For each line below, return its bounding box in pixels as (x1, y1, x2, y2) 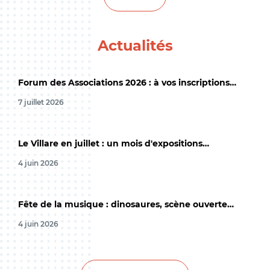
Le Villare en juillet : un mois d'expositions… (18, 138, 209, 149)
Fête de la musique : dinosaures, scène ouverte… (18, 199, 234, 210)
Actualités (97, 37, 173, 54)
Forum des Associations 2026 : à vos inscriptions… (18, 77, 236, 88)
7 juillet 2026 (18, 98, 64, 107)
